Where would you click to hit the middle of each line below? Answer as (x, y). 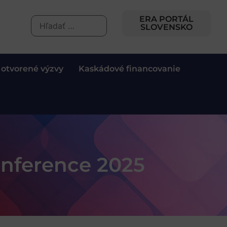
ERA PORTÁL (166, 19)
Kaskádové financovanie (129, 68)
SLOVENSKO (166, 27)
